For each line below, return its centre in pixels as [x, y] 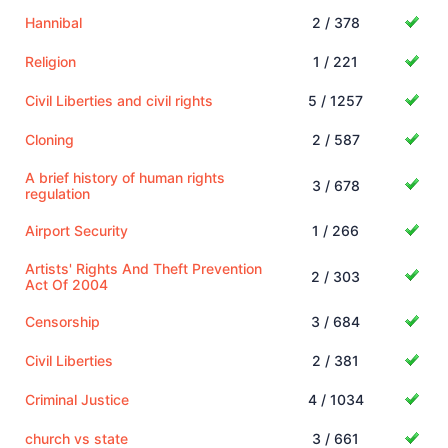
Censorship [62, 321]
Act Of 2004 [66, 284]
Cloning [49, 139]
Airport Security [76, 230]
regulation [57, 193]
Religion [50, 61]
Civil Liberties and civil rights [119, 100]
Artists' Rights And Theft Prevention [143, 268]
